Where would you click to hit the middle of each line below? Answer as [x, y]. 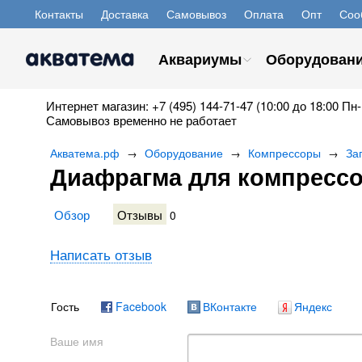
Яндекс [313, 306]
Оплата [264, 14]
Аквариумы [200, 59]
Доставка [125, 14]
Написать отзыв [101, 255]
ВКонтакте [230, 306]
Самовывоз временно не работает [141, 120]
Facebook [141, 306]
